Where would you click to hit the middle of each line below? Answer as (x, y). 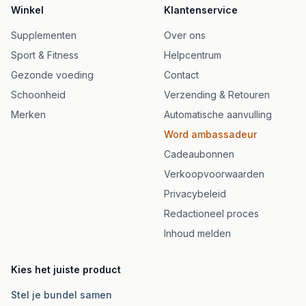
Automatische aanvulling (218, 114)
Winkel (27, 10)
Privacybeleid (195, 194)
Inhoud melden (197, 233)
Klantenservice (201, 10)
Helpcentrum (193, 55)
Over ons (185, 35)
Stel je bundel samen (61, 295)
